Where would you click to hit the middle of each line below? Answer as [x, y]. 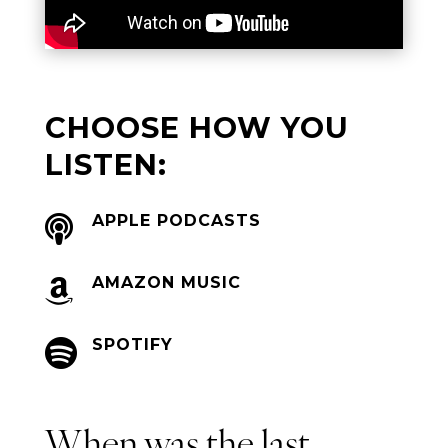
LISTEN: [105, 164]
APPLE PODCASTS [176, 220]
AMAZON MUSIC [166, 282]
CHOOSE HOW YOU [196, 127]
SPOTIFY [132, 344]
